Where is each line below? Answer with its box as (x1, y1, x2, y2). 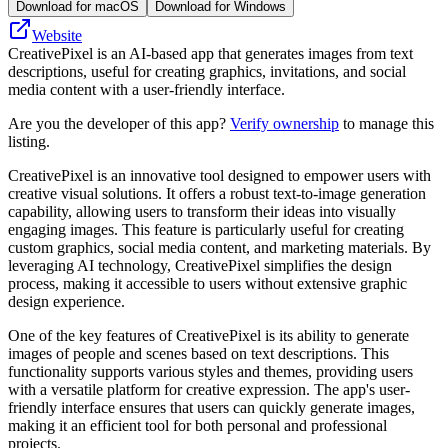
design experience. (8, 292, 125, 310)
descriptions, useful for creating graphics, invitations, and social (8, 62, 406, 80)
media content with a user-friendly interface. (8, 80, 285, 98)
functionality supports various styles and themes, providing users (8, 362, 413, 380)
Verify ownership (230, 114, 339, 132)
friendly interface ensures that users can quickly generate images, (8, 398, 415, 416)
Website (32, 26, 82, 44)
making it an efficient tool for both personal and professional (8, 416, 387, 434)
